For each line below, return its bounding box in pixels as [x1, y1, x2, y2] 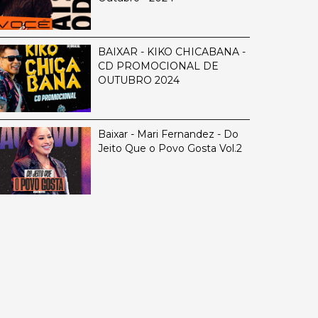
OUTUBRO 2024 [97, 74, 180, 87]
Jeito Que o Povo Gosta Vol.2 [97, 142, 242, 155]
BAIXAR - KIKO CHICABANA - [97, 45, 246, 58]
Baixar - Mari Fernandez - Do [97, 128, 238, 141]
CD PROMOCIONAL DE [97, 60, 219, 72]
